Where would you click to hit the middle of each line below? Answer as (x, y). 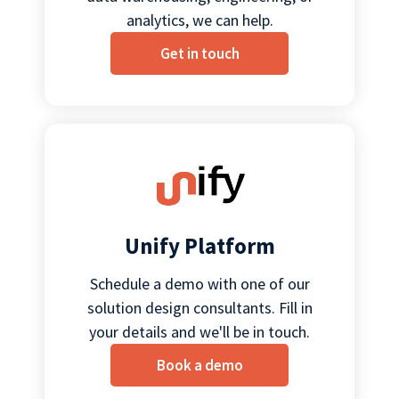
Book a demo (199, 366)
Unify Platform (199, 246)
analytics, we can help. (199, 20)
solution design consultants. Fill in (199, 308)
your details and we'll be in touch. (199, 332)
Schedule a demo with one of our (199, 284)
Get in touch (199, 53)
